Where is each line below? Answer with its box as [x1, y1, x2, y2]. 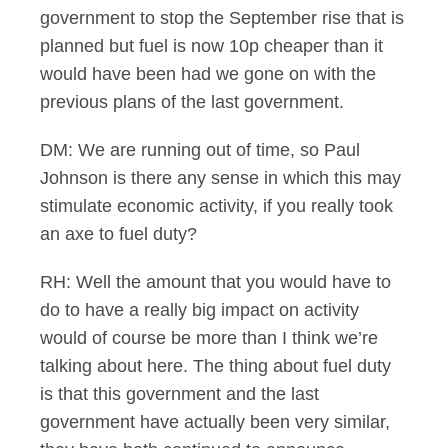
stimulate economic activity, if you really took [40, 196, 393, 216]
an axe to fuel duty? [40, 224, 197, 244]
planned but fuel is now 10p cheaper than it [40, 36, 383, 56]
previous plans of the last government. [40, 92, 344, 112]
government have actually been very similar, [40, 412, 390, 432]
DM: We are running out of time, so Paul [40, 140, 360, 160]
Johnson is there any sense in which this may [40, 168, 401, 188]
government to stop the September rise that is [40, 8, 404, 28]
